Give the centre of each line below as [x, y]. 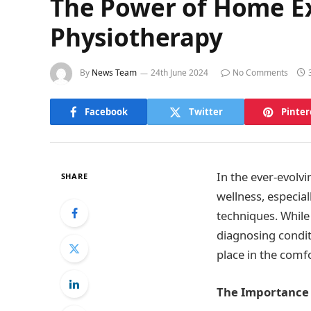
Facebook [106, 111]
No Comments [260, 73]
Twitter [205, 111]
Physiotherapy [136, 37]
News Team [114, 73]
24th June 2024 [179, 73]
